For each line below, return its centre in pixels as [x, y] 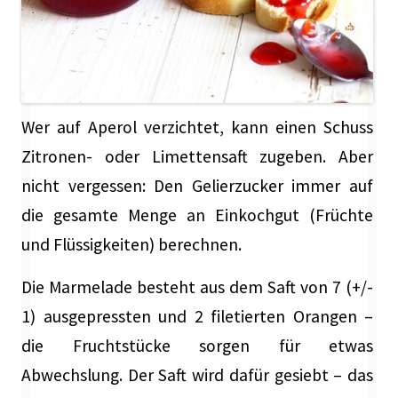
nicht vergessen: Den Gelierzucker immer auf [197, 185]
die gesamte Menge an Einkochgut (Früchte [197, 215]
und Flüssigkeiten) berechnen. [131, 244]
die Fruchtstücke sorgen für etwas [197, 345]
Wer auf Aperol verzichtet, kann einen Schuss [197, 127]
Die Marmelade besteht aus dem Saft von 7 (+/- [197, 287]
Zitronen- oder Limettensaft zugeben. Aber [197, 156]
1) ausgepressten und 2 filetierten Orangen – [197, 316]
